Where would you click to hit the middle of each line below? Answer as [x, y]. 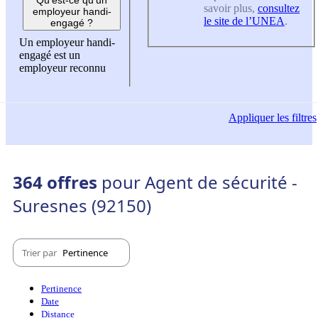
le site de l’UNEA [244, 21]
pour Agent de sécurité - [199, 182]
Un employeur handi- [67, 42]
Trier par [40, 252]
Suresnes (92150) [82, 206]
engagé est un [50, 55]
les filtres [295, 118]
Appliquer [251, 118]
